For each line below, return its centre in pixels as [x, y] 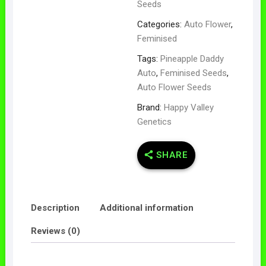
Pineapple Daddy [192, 58]
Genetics [154, 121]
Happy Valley [189, 107]
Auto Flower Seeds [174, 87]
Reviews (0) [55, 231]
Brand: [150, 107]
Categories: [160, 24]
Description [55, 208]
